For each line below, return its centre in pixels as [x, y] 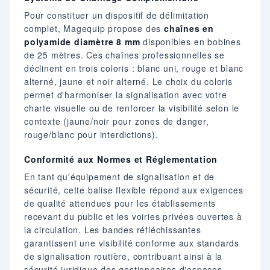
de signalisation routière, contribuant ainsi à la [124, 256]
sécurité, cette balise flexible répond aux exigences [134, 190]
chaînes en [189, 28]
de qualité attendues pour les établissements [120, 203]
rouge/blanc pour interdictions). [91, 134]
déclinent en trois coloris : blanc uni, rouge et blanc [134, 68]
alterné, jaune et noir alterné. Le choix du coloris [128, 81]
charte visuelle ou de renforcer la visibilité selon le [132, 108]
